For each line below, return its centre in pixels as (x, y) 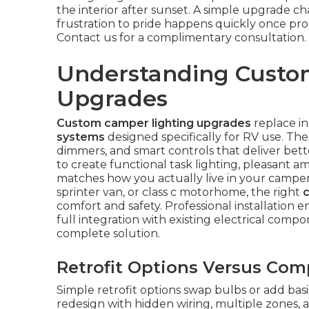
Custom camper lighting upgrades (154, 123)
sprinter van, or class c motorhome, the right (180, 192)
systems (81, 137)
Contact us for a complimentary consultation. (181, 38)
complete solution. (108, 233)
